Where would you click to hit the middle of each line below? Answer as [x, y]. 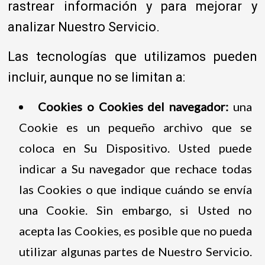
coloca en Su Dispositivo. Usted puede [135, 148]
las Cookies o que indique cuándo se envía [135, 189]
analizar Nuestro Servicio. [84, 27]
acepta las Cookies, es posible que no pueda [135, 230]
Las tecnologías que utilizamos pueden [132, 56]
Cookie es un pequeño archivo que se [135, 127]
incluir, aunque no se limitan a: [97, 77]
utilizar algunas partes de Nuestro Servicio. [135, 251]
